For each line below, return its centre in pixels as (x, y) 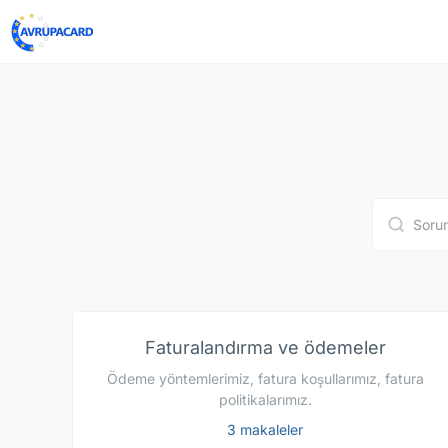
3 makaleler (265, 430)
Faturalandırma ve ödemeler (265, 347)
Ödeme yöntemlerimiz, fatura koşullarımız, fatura (265, 378)
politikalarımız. (265, 399)
